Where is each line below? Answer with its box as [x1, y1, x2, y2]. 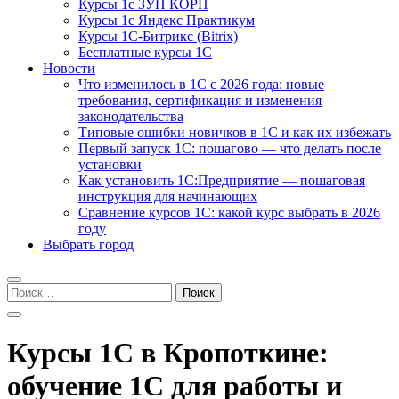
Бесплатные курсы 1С [78, 45, 212, 60]
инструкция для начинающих [78, 189, 257, 204]
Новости [43, 61, 95, 76]
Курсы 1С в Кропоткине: [7, 337, 329, 370]
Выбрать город [43, 237, 134, 252]
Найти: [6, 282, 49, 297]
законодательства [78, 109, 183, 124]
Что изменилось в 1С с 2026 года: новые [78, 77, 324, 92]
